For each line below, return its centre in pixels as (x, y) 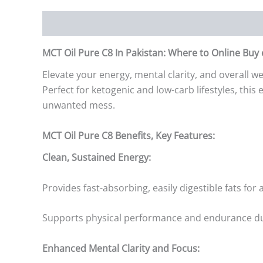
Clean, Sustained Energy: (97, 158)
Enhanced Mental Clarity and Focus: (121, 248)
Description (68, 24)
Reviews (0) (237, 24)
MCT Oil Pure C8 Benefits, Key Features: (129, 136)
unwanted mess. (79, 105)
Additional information (154, 24)
